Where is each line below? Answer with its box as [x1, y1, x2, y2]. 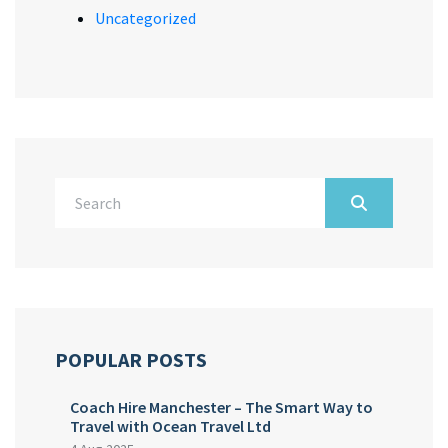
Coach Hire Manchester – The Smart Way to [70, 397, 373, 418]
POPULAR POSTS [55, 347, 207, 373]
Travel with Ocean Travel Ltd [70, 416, 271, 437]
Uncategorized [95, 8, 196, 29]
